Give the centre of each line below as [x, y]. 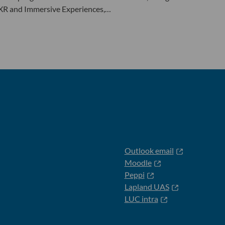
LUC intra [141, 198]
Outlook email [149, 150]
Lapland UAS [147, 186]
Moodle [138, 162]
